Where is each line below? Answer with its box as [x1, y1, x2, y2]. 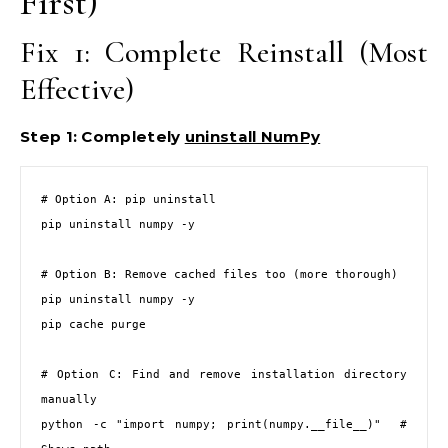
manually [41, 393, 97, 406]
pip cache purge [41, 318, 146, 331]
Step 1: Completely [20, 127, 185, 146]
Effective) [20, 71, 134, 108]
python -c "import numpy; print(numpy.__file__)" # [41, 418, 407, 431]
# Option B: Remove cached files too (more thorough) [41, 268, 398, 281]
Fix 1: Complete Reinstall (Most [20, 34, 428, 71]
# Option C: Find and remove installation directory [41, 368, 407, 381]
